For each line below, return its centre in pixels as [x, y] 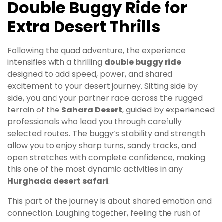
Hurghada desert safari [58, 181]
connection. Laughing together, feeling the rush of [104, 213]
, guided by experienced [168, 110]
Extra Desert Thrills [84, 27]
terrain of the [34, 110]
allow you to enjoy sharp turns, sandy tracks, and [102, 146]
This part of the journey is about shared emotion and [110, 201]
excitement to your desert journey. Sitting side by [103, 86]
